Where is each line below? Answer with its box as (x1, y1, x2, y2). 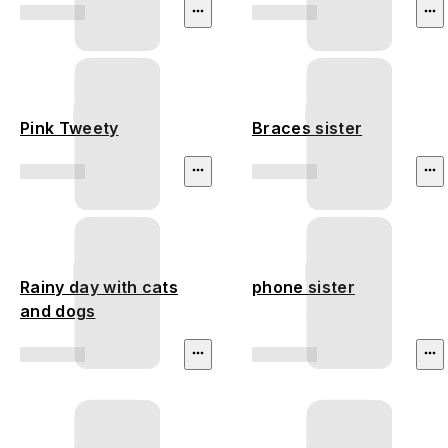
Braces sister (252, 118, 363, 139)
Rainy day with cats (20, 277, 179, 298)
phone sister (252, 277, 355, 298)
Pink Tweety (20, 118, 119, 139)
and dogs (20, 301, 96, 322)
